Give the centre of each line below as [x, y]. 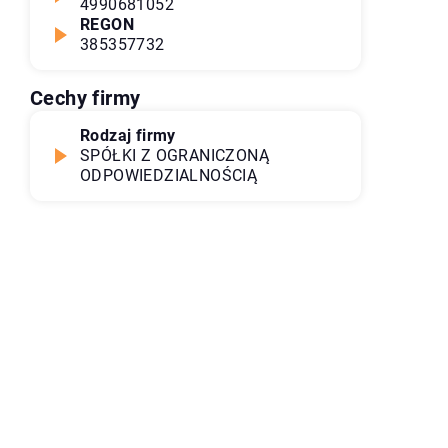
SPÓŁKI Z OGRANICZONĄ [174, 155]
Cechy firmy [85, 98]
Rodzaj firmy [128, 135]
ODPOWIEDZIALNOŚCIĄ [169, 175]
